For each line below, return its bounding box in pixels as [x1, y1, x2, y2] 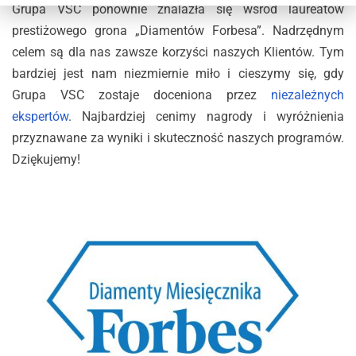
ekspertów [12, 108, 68, 124]
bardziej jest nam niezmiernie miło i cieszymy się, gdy [12, 65, 344, 81]
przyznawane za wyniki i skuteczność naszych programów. [12, 130, 344, 145]
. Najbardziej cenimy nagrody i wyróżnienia [68, 108, 344, 124]
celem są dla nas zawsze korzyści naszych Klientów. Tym [12, 44, 344, 60]
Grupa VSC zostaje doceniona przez [12, 87, 271, 103]
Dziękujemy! [12, 151, 80, 167]
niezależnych [271, 87, 344, 103]
